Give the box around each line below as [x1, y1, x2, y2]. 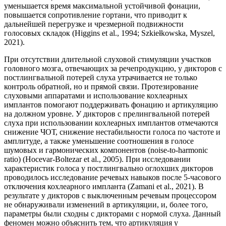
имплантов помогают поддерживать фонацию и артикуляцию [4, 100, 218, 109]
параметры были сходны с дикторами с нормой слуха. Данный [4, 209, 221, 218]
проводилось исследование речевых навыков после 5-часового [4, 173, 221, 182]
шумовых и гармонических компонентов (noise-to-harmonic [4, 145, 208, 154]
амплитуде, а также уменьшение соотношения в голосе [4, 136, 194, 145]
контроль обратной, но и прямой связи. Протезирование [4, 82, 198, 91]
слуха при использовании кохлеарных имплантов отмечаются [4, 118, 218, 127]
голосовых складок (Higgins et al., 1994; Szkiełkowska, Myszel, [4, 28, 215, 37]
